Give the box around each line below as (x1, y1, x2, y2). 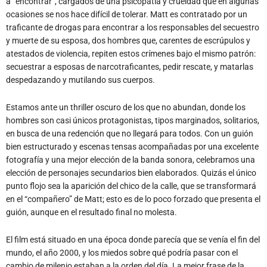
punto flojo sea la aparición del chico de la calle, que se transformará (6, 181, 256, 191)
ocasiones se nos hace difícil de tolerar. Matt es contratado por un (6, 9, 247, 19)
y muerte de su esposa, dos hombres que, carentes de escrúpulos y (6, 35, 250, 45)
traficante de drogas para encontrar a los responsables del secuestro (6, 22, 259, 32)
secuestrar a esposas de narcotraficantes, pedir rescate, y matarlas (6, 61, 253, 72)
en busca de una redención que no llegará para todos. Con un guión (6, 128, 253, 138)
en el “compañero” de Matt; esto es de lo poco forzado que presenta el (6, 194, 260, 204)
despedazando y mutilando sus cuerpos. (6, 74, 155, 85)
